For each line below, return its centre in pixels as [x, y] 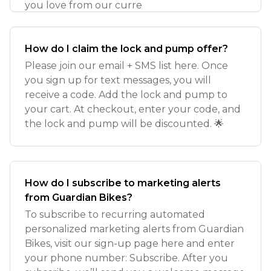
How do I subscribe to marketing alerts [123, 183]
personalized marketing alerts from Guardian [134, 229]
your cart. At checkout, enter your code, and [133, 109]
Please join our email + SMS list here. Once [126, 66]
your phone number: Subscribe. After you [126, 258]
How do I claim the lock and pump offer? [126, 49]
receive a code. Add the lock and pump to [126, 95]
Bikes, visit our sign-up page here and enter [130, 243]
